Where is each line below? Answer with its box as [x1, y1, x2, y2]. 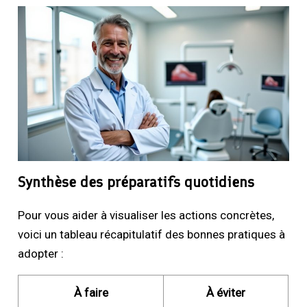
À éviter [206, 285, 246, 299]
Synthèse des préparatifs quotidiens [18, 172, 255, 191]
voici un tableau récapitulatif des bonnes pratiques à [18, 227, 286, 241]
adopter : [18, 246, 64, 260]
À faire [73, 285, 108, 299]
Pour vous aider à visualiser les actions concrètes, [18, 208, 275, 222]
